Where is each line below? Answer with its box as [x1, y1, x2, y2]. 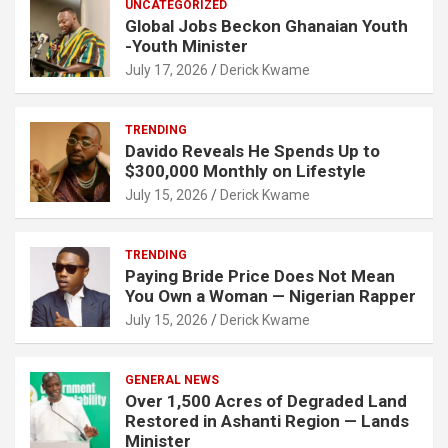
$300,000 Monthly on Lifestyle [125, 160, 366, 181]
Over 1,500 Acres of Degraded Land [125, 390, 407, 411]
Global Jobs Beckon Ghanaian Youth [125, 15, 408, 36]
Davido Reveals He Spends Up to [125, 140, 380, 161]
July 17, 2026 [125, 61, 208, 78]
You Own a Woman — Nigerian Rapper [125, 285, 416, 306]
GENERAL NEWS [125, 372, 219, 387]
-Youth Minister [125, 35, 248, 56]
